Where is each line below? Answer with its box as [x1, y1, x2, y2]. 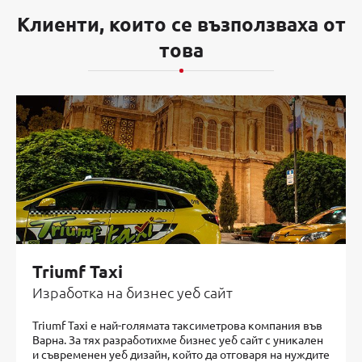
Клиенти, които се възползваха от [16, 11, 346, 37]
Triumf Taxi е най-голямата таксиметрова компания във [32, 318, 322, 333]
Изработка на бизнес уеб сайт [32, 283, 233, 302]
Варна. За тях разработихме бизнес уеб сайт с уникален [32, 332, 323, 347]
